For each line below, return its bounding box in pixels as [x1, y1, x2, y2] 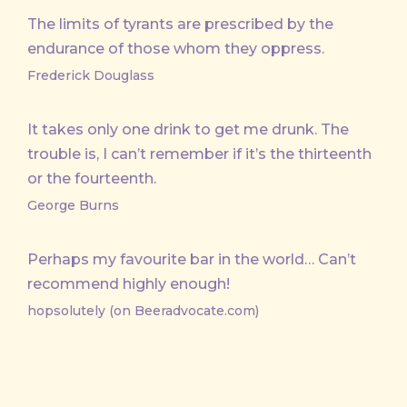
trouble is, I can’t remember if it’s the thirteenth [27, 144, 372, 163]
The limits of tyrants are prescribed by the [27, 15, 333, 33]
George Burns [27, 196, 119, 213]
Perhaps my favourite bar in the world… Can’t [27, 250, 356, 268]
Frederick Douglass [27, 66, 154, 84]
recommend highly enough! [27, 274, 230, 293]
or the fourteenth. [27, 169, 156, 187]
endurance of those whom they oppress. [27, 39, 324, 57]
